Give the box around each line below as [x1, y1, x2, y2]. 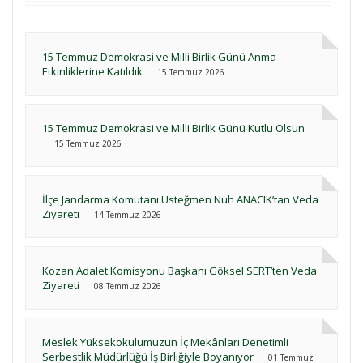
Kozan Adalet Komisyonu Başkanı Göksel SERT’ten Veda [42, 263, 317, 278]
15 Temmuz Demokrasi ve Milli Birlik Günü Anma [42, 49, 276, 64]
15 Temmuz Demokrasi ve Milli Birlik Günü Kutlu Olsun [42, 121, 305, 135]
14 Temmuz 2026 [94, 209, 161, 220]
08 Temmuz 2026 [94, 280, 161, 292]
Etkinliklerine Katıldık [42, 64, 143, 79]
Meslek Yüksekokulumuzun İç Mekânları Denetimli [42, 335, 288, 349]
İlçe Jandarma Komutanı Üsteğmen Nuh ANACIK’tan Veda [42, 192, 318, 207]
